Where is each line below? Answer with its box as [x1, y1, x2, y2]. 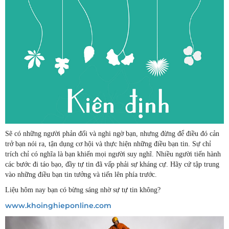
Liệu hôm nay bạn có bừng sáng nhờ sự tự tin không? [5, 186, 161, 194]
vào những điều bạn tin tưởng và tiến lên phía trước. [5, 170, 157, 178]
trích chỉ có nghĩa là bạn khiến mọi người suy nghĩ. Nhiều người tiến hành [5, 150, 221, 158]
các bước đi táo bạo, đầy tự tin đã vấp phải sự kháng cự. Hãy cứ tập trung [5, 160, 219, 168]
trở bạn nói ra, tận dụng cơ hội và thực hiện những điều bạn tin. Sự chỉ [5, 140, 211, 148]
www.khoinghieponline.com [5, 200, 111, 210]
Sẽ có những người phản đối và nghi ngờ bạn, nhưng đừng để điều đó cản [5, 129, 219, 138]
